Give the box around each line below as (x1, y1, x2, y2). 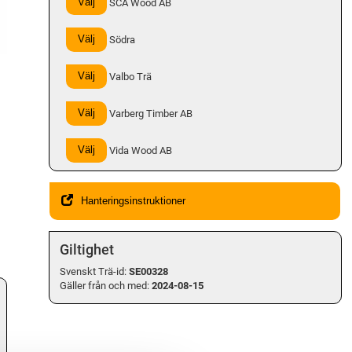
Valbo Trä (108, 70, 152, 82)
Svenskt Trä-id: (59, 265, 129, 277)
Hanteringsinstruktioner (80, 195, 185, 207)
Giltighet (59, 240, 114, 258)
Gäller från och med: (59, 279, 149, 291)
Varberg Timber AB (108, 107, 192, 119)
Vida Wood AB (108, 144, 172, 156)
